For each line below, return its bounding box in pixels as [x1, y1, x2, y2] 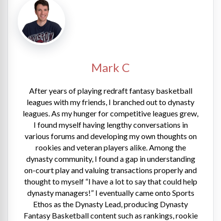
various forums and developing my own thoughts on [24, 131, 197, 141]
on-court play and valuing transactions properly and [24, 165, 197, 175]
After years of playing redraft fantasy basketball [29, 86, 192, 96]
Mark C [91, 60, 130, 75]
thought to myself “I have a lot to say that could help [24, 177, 197, 186]
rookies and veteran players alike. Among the [35, 143, 186, 152]
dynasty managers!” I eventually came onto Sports [27, 188, 194, 198]
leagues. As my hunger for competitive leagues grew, [23, 109, 198, 118]
